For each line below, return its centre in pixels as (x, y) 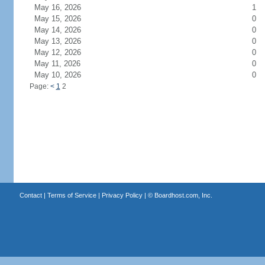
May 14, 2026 (64, 30)
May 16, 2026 (64, 7)
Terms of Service (72, 195)
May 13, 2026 (64, 41)
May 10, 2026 (64, 75)
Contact (30, 195)
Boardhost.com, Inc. (183, 195)
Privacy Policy (122, 195)
